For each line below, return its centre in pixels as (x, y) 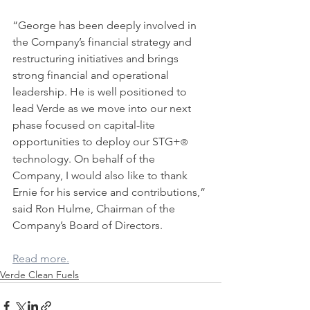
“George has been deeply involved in (106, 25)
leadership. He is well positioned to (101, 92)
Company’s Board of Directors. (88, 225)
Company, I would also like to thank (101, 175)
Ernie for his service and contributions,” (110, 192)
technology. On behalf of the (85, 159)
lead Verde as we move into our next (103, 108)
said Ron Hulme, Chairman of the (95, 209)
